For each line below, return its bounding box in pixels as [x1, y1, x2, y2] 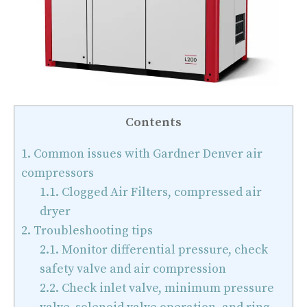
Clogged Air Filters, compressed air [59, 184, 262, 201]
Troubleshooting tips [31, 223, 156, 239]
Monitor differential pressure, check [59, 242, 269, 258]
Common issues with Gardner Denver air [31, 146, 262, 162]
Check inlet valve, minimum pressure [59, 280, 275, 297]
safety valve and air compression [40, 261, 227, 278]
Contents [125, 114, 182, 130]
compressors [21, 165, 97, 182]
